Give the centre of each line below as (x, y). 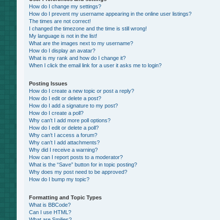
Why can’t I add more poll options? (69, 120)
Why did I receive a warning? (63, 150)
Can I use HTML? (50, 212)
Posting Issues (48, 83)
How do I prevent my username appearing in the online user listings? (110, 14)
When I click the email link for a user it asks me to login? (95, 65)
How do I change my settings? (65, 6)
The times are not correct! (60, 21)
